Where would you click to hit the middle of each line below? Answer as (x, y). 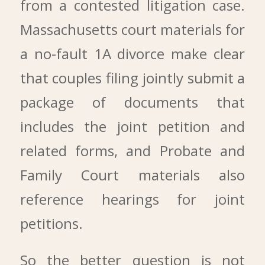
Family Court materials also (132, 174)
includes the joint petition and (132, 126)
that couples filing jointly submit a (132, 77)
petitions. (51, 223)
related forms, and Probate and (132, 150)
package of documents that (132, 102)
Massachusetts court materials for (132, 29)
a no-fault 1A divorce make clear (132, 53)
